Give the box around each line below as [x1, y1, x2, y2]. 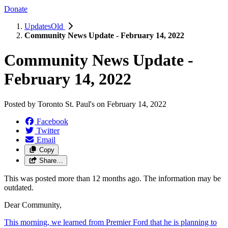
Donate [4, 4, 27, 13]
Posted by [4, 99, 38, 108]
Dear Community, [4, 200, 62, 209]
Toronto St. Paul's [38, 99, 95, 108]
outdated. [4, 183, 34, 192]
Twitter [37, 126, 60, 135]
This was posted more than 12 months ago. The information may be [4, 174, 221, 183]
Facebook [37, 117, 68, 126]
